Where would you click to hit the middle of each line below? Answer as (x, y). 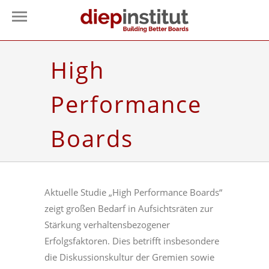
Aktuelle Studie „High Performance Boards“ (133, 192)
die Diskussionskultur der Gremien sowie (129, 257)
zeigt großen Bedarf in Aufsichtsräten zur (129, 209)
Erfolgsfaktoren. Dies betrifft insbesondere (132, 241)
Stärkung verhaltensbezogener (107, 225)
